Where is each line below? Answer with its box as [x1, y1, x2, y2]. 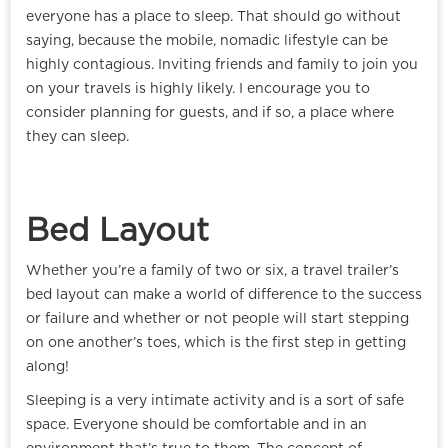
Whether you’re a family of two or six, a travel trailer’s [26, 264, 399, 279]
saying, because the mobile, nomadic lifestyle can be [26, 34, 388, 49]
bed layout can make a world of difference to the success [26, 288, 422, 303]
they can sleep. [26, 130, 129, 145]
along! [26, 360, 69, 375]
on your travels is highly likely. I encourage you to [26, 82, 370, 97]
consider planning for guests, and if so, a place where [26, 106, 394, 121]
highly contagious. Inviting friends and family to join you [26, 58, 418, 73]
